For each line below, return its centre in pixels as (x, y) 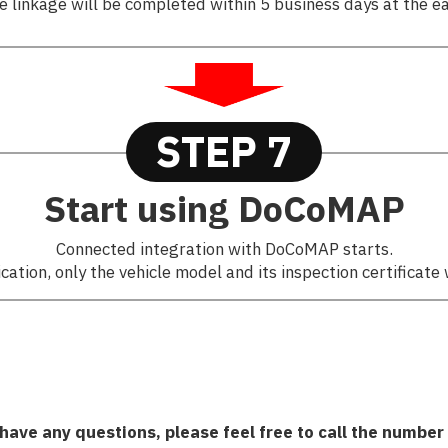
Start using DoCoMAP (224, 208)
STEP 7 (224, 151)
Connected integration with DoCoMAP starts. (224, 248)
